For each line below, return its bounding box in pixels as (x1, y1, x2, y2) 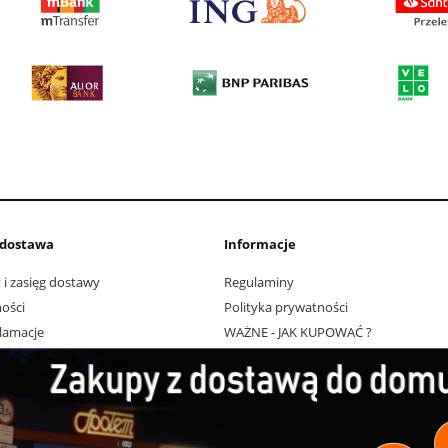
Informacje (224, 234, 296, 253)
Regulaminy (224, 273, 294, 292)
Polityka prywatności (224, 298, 348, 317)
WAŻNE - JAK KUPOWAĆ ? (224, 323, 372, 342)
